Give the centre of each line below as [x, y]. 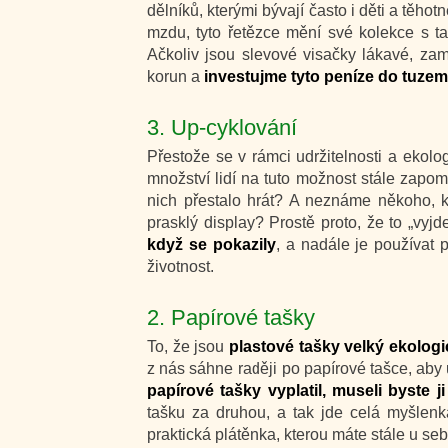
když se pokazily [211, 244]
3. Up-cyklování [222, 127]
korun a [173, 76]
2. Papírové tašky [231, 317]
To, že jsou [188, 346]
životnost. [180, 266]
